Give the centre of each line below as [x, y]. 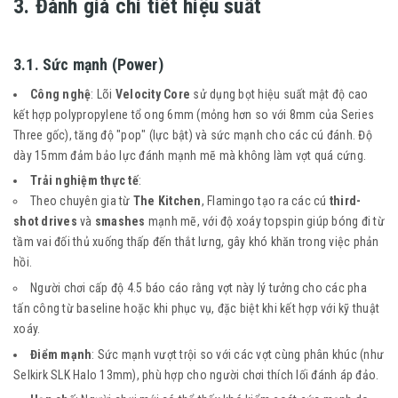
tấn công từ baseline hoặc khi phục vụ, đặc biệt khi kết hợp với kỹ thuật [196, 308]
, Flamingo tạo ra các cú [265, 201]
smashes [120, 222]
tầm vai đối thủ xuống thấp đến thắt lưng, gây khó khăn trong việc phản [196, 242]
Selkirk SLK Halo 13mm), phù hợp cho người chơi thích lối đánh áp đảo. [196, 374]
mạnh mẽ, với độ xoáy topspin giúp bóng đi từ [265, 222]
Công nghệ [61, 94]
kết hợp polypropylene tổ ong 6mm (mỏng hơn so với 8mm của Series [194, 114]
